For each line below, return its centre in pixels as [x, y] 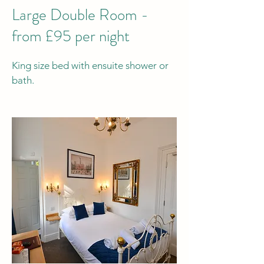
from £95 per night [71, 36]
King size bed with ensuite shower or [90, 65]
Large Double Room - [80, 15]
